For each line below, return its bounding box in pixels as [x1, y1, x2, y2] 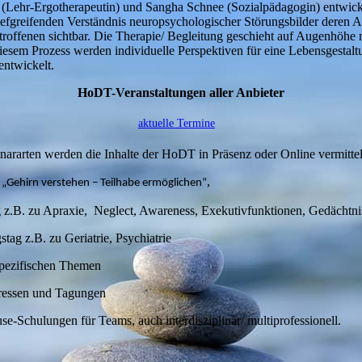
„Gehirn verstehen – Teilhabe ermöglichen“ [2, 176, 207, 189]
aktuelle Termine [137, 116, 215, 129]
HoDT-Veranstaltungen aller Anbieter [78, 85, 284, 99]
